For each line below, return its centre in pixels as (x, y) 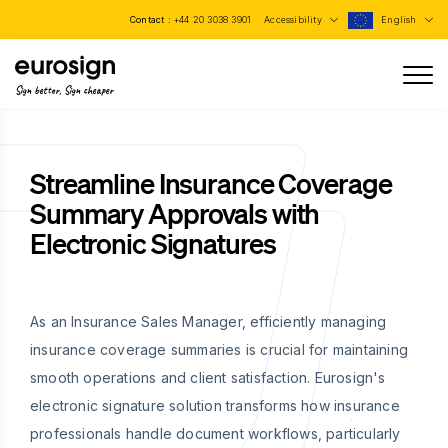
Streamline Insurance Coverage (211, 183)
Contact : (151, 19)
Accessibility (294, 19)
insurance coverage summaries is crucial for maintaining (219, 349)
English (400, 19)
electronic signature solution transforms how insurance (215, 405)
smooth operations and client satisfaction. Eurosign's (208, 377)
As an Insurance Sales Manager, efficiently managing (208, 321)
